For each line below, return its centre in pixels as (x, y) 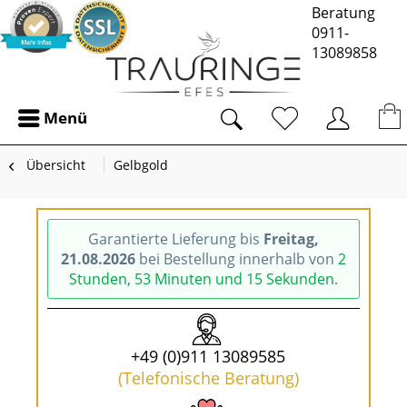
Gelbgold (141, 165)
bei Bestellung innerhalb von (237, 259)
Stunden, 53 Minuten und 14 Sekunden (202, 279)
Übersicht (56, 165)
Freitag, (291, 239)
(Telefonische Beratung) (208, 378)
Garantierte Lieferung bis (176, 239)
